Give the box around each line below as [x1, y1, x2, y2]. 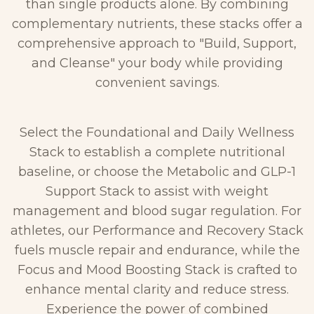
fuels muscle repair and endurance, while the [14, 242, 300, 258]
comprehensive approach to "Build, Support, [18, 35, 296, 51]
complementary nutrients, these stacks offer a [11, 15, 303, 32]
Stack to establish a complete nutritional [29, 144, 285, 160]
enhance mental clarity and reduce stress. [25, 281, 289, 297]
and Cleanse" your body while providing [31, 55, 283, 71]
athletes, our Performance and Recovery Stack [11, 222, 303, 238]
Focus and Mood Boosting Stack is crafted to [17, 261, 297, 278]
